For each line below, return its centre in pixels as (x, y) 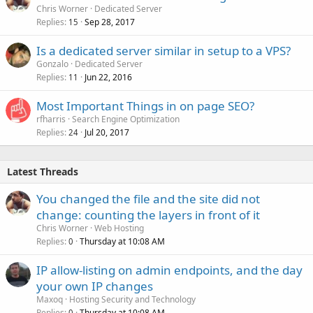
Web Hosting (119, 228)
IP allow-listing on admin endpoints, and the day (169, 270)
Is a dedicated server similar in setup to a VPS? (163, 50)
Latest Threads (43, 171)
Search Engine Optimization (126, 119)
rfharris (51, 119)
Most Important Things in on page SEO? (145, 105)
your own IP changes (95, 286)
